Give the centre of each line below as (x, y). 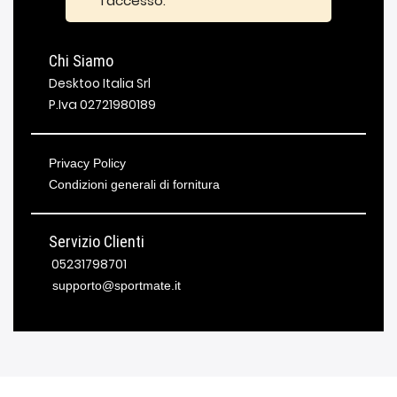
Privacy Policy (87, 163)
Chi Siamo (81, 61)
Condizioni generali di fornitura (134, 184)
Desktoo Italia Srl (100, 83)
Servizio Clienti (97, 241)
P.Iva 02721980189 (102, 105)
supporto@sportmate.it (115, 285)
